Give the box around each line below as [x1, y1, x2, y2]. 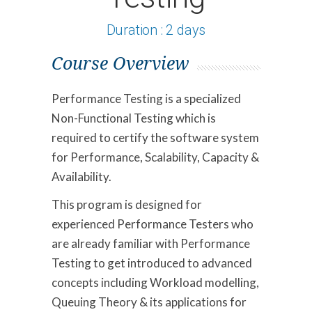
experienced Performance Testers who [52, 216, 253, 231]
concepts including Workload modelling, [52, 274, 259, 290]
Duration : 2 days [106, 21, 206, 38]
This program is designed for [52, 196, 202, 212]
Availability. [52, 169, 111, 184]
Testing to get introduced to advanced [52, 255, 252, 270]
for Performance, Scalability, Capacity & [52, 149, 259, 164]
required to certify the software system [52, 130, 259, 145]
